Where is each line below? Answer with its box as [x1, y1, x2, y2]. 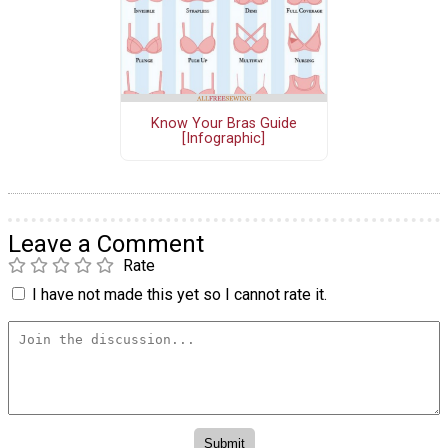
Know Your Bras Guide [150, 114, 297, 132]
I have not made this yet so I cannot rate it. [32, 285, 327, 305]
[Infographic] [182, 129, 266, 147]
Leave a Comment [8, 230, 204, 259]
